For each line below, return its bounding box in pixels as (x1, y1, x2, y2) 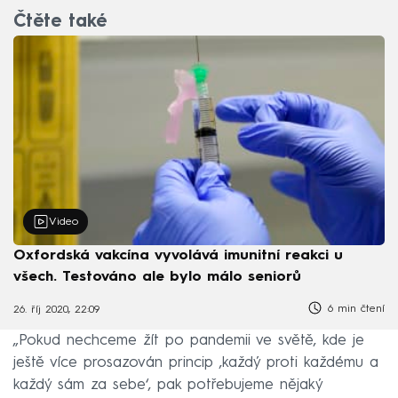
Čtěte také (13, 13, 107, 32)
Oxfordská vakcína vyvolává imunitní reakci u (13, 248, 343, 263)
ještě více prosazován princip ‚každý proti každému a (13, 354, 378, 370)
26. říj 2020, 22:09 (13, 305, 99, 316)
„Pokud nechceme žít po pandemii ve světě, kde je (13, 332, 364, 348)
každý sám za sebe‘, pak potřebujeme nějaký (13, 377, 322, 393)
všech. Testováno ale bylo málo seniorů (13, 269, 301, 284)
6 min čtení (323, 303, 385, 314)
